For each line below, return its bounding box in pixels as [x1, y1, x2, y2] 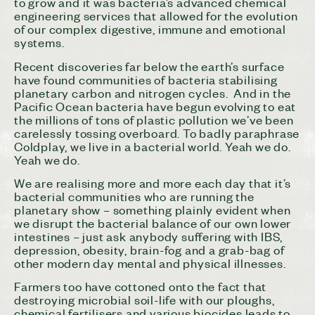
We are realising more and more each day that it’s [14, 175, 292, 191]
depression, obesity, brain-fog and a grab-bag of [14, 242, 285, 258]
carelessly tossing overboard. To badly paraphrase [14, 124, 300, 141]
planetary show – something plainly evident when [14, 202, 291, 218]
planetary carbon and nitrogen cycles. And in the [14, 84, 292, 101]
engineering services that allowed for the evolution [14, 8, 298, 24]
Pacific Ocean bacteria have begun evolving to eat [14, 98, 297, 114]
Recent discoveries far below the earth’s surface [14, 58, 285, 74]
